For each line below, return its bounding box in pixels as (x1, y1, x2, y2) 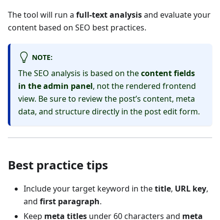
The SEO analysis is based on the (18, 67, 141, 79)
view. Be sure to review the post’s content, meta (18, 93, 195, 104)
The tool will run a (8, 9, 76, 21)
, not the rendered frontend (93, 80, 196, 91)
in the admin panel (18, 80, 93, 91)
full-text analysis (76, 9, 142, 21)
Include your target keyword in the (24, 183, 155, 194)
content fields (141, 67, 195, 79)
